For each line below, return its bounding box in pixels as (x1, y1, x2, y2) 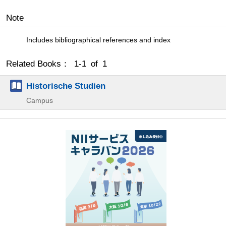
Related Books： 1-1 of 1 (6, 59, 107, 69)
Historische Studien (26, 80, 105, 91)
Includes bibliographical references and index (26, 35, 171, 44)
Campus (26, 96, 53, 104)
